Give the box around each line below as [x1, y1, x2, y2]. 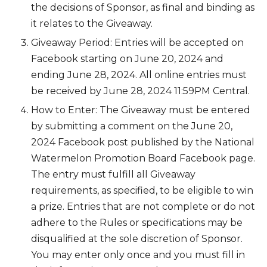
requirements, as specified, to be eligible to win [31, 185, 253, 197]
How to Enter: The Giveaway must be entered [31, 104, 250, 116]
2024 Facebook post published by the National [31, 136, 254, 148]
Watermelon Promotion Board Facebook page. [31, 153, 255, 164]
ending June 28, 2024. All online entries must [31, 69, 247, 81]
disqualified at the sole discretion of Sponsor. [31, 233, 243, 245]
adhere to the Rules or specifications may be [31, 217, 243, 229]
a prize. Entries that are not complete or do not [31, 201, 255, 213]
